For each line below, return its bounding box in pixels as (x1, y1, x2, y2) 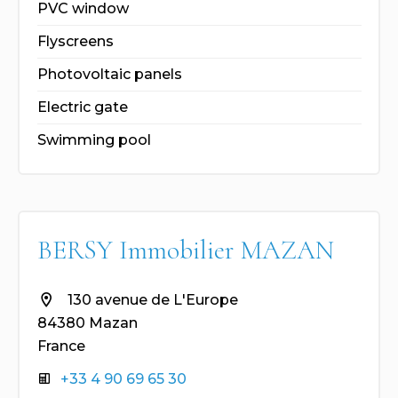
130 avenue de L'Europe (63, 291, 238, 308)
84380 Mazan (36, 314, 138, 332)
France (36, 338, 85, 355)
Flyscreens (36, 32, 114, 50)
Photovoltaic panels (36, 65, 182, 83)
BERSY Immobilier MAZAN (36, 233, 334, 267)
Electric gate (36, 98, 128, 115)
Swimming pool (36, 131, 151, 148)
